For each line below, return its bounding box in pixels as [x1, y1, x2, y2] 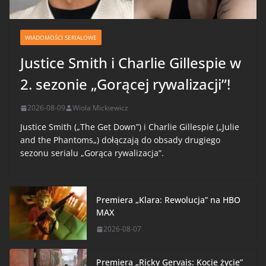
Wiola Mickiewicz [72, 103, 128, 113]
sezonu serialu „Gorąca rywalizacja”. [20, 147, 164, 159]
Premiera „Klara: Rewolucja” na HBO [96, 194, 240, 206]
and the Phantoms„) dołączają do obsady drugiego [20, 134, 220, 146]
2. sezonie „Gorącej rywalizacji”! [20, 74, 230, 94]
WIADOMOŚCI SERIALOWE [25, 33, 97, 42]
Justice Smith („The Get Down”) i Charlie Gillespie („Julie [20, 121, 239, 133]
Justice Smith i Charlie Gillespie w [20, 53, 241, 73]
